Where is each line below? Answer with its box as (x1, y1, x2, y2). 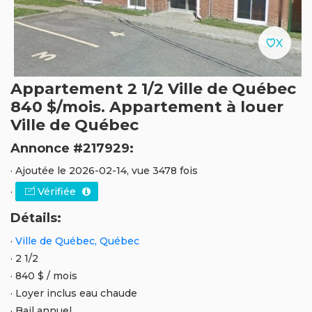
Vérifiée (35, 185, 79, 198)
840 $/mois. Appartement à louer (10, 97, 283, 116)
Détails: (10, 210, 61, 226)
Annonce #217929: (10, 141, 134, 156)
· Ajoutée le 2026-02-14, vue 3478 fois (10, 164, 198, 177)
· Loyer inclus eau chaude (10, 287, 137, 299)
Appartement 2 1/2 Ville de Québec (10, 79, 296, 98)
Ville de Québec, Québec (15, 235, 139, 247)
